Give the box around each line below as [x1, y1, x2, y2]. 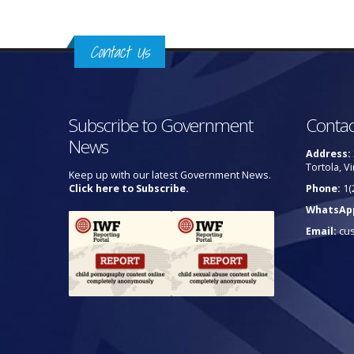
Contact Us [90, 39, 149, 65]
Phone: [306, 182, 341, 195]
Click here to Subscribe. [69, 182, 189, 195]
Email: [306, 224, 337, 238]
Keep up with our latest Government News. [69, 168, 271, 182]
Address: [306, 147, 351, 160]
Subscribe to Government [69, 113, 253, 137]
